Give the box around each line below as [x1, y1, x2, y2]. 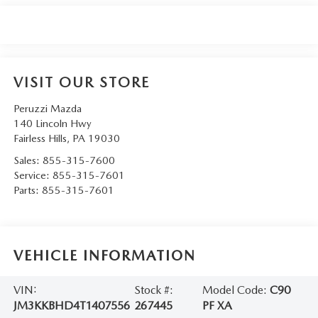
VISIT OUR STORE [13, 74, 150, 92]
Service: [13, 169, 53, 182]
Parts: [13, 184, 42, 197]
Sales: [13, 154, 43, 168]
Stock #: [134, 283, 174, 297]
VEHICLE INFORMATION [13, 246, 196, 264]
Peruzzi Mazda [13, 102, 82, 116]
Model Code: [202, 283, 270, 297]
